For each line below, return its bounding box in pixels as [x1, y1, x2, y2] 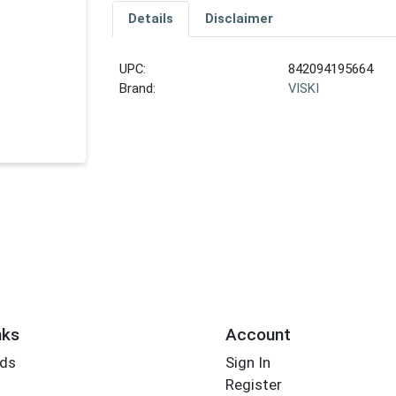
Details [127, 11, 173, 27]
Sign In [225, 354, 270, 372]
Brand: [119, 80, 156, 97]
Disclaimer [204, 11, 273, 27]
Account [225, 324, 291, 345]
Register [225, 376, 282, 394]
